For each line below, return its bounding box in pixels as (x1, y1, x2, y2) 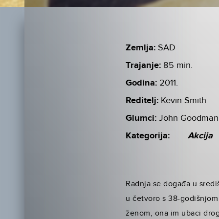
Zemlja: (126, 42, 156, 53)
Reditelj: (126, 95, 159, 106)
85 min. (163, 60, 193, 70)
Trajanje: (126, 60, 161, 71)
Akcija (188, 130, 213, 141)
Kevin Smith (161, 95, 207, 106)
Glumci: (126, 112, 157, 124)
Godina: (126, 77, 157, 88)
